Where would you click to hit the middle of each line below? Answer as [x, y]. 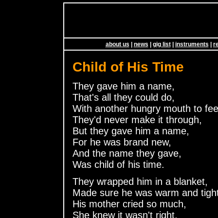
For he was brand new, [122, 142]
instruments [192, 44]
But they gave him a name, [131, 131]
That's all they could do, [124, 97]
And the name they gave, [127, 153]
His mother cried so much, [129, 204]
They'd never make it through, [137, 119]
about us [117, 44]
